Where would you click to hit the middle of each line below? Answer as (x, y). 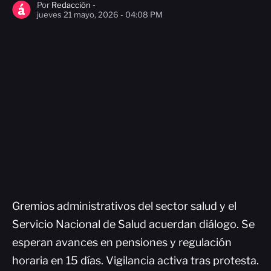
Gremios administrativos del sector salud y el (124, 206)
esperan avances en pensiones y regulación (122, 242)
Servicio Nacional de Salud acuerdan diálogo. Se (133, 224)
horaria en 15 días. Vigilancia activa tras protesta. (135, 260)
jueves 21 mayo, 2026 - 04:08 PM (100, 15)
